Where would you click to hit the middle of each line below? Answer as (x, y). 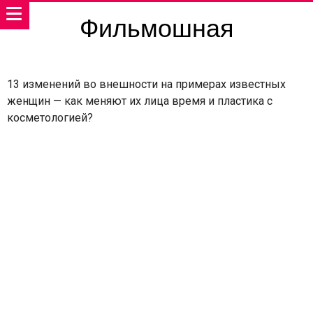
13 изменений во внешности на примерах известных (146, 84)
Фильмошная (156, 28)
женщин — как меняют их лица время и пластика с (140, 101)
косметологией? (50, 118)
